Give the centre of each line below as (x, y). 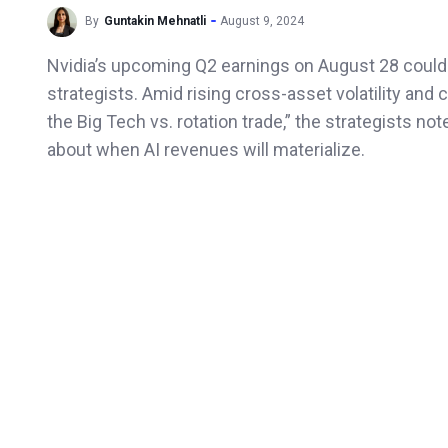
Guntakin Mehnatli (155, 21)
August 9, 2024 (262, 21)
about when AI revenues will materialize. (206, 149)
